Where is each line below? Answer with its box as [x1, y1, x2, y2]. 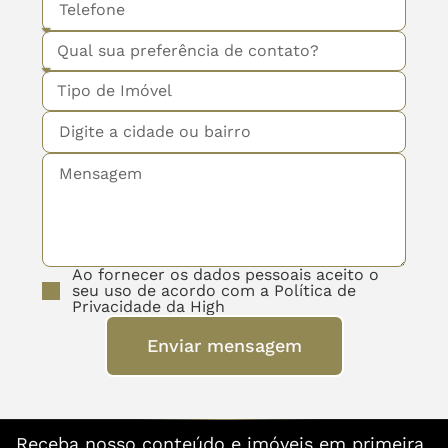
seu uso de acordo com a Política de [72, 280, 356, 300]
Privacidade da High [72, 296, 225, 316]
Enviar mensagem [146, 334, 302, 356]
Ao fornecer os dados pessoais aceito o [72, 264, 379, 284]
